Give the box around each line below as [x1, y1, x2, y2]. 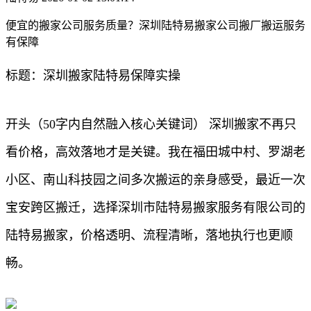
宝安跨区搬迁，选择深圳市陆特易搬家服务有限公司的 [6, 200, 305, 215]
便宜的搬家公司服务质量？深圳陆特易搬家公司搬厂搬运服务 [6, 19, 305, 31]
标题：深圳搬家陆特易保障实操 [6, 68, 180, 83]
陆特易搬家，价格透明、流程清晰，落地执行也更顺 [6, 228, 293, 242]
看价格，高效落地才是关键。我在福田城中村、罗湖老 [6, 144, 305, 159]
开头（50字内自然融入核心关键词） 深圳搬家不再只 [6, 117, 296, 131]
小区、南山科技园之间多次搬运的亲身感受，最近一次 [6, 172, 305, 187]
